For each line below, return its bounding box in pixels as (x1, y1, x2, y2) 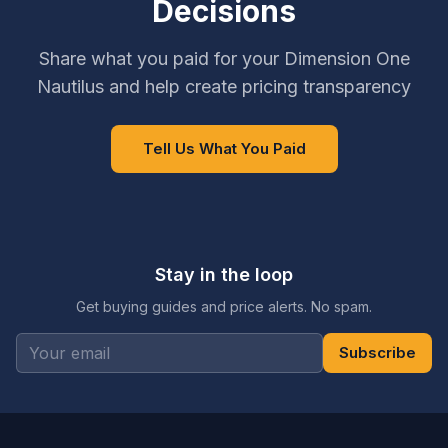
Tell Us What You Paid (142, 139, 306, 158)
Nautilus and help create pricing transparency (37, 76, 411, 97)
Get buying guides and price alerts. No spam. (76, 298, 372, 315)
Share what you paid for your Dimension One (38, 48, 410, 69)
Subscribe (339, 343, 416, 362)
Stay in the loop (155, 264, 293, 285)
